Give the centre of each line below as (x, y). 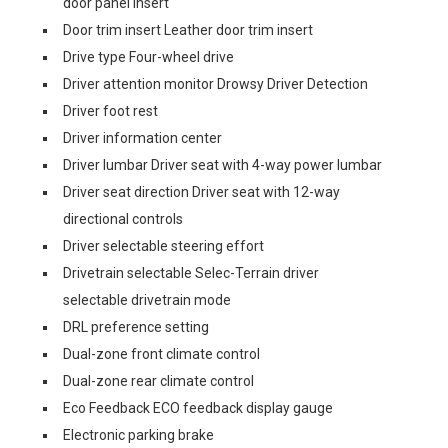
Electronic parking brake (138, 435)
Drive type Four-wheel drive (148, 57)
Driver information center (142, 138)
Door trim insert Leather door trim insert (188, 30)
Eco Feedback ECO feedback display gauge (198, 408)
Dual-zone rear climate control (158, 381)
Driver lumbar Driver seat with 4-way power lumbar (222, 165)
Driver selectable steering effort (163, 246)
